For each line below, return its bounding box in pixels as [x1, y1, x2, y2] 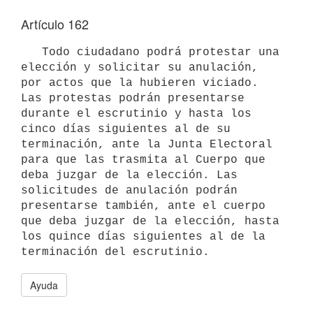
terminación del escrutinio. [21, 245, 210, 259]
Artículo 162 [21, 15, 89, 33]
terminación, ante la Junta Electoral [21, 138, 272, 151]
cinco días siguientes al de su [21, 122, 231, 136]
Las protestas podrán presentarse [21, 92, 245, 105]
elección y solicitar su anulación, [21, 61, 259, 74]
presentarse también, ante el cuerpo [21, 199, 265, 212]
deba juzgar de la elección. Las [21, 168, 238, 182]
